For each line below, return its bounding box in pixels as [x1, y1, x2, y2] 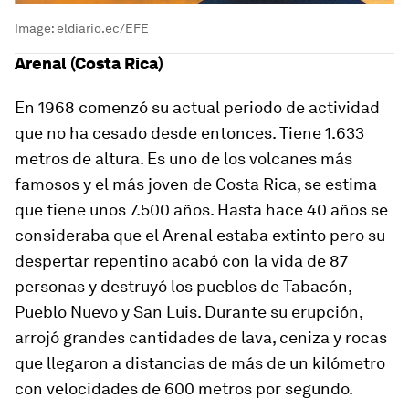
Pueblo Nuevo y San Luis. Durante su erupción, [15, 302, 362, 322]
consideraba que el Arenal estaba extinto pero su [15, 225, 385, 246]
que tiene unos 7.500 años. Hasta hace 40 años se [15, 200, 388, 220]
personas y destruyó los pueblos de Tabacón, [15, 277, 351, 297]
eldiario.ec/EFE [57, 21, 149, 37]
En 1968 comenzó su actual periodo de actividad [15, 98, 380, 118]
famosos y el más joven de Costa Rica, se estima [15, 174, 377, 194]
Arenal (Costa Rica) [15, 54, 163, 74]
